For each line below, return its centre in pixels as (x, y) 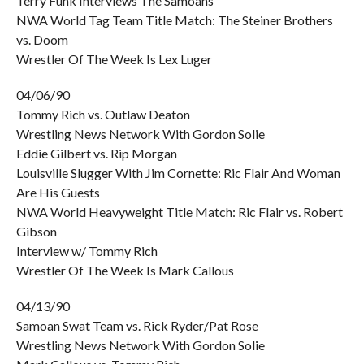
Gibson (36, 231)
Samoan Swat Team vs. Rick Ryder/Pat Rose (137, 325)
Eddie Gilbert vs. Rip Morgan (96, 153)
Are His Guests (58, 192)
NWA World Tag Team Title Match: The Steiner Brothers (174, 20)
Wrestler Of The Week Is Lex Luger (114, 59)
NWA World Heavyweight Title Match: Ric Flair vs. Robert (179, 212)
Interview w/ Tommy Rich (87, 251)
